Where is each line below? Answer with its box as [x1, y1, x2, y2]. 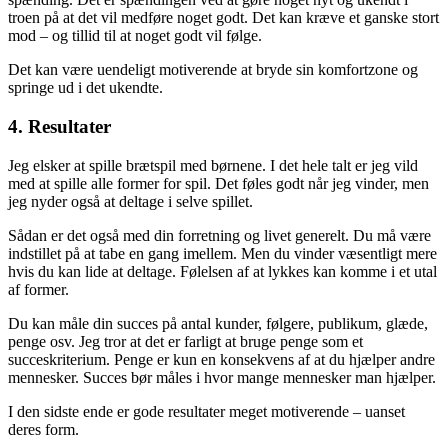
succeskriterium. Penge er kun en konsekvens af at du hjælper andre [8, 350, 435, 368]
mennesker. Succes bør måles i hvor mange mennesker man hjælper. [8, 368, 436, 386]
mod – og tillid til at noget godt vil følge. [8, 27, 262, 45]
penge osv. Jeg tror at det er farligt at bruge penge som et [8, 332, 363, 350]
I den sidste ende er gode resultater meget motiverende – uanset [8, 402, 405, 420]
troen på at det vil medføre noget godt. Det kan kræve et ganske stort [8, 9, 439, 27]
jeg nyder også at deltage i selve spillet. [8, 192, 253, 210]
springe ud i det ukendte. [8, 79, 163, 97]
